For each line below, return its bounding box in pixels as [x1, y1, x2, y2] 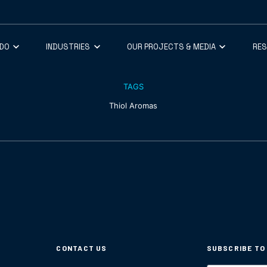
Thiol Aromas [109, 100, 158, 110]
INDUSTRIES [46, 41, 91, 52]
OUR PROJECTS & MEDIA [126, 41, 216, 52]
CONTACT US [56, 243, 107, 252]
